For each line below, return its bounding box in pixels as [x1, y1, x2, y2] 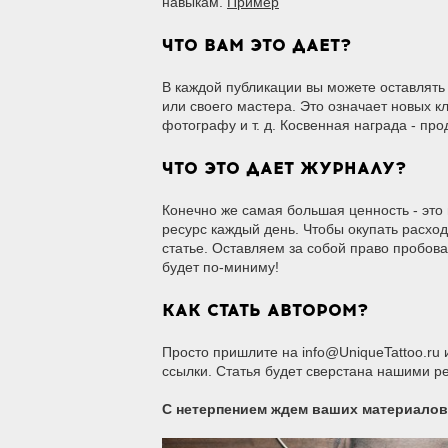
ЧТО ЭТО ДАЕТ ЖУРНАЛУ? [162, 158, 406, 178]
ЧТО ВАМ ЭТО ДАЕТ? [162, 35, 351, 55]
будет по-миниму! [162, 259, 279, 275]
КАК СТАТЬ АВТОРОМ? [162, 300, 368, 320]
